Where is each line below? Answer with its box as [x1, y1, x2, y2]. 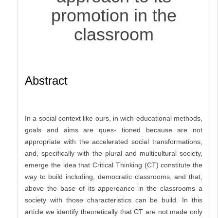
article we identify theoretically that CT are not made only [25, 208, 202, 216]
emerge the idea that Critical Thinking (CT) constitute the [25, 161, 202, 169]
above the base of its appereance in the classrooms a [25, 184, 202, 193]
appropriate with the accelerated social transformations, [25, 138, 202, 146]
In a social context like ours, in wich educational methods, [25, 114, 202, 123]
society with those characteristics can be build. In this [25, 196, 202, 204]
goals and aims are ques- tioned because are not [25, 126, 202, 134]
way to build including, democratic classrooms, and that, [25, 173, 202, 181]
